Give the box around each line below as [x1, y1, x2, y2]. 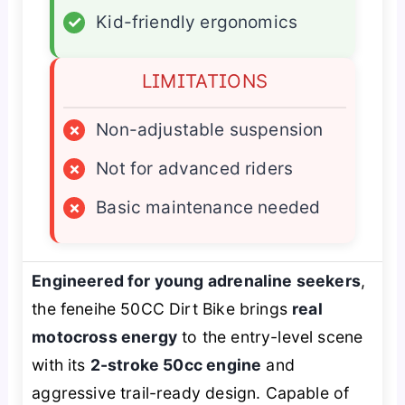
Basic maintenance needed [96, 196, 321, 218]
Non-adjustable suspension [96, 118, 324, 140]
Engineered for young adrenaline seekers [32, 270, 361, 290]
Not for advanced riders [96, 157, 294, 179]
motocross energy [32, 326, 177, 346]
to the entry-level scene [177, 326, 363, 346]
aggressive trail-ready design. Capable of [32, 382, 350, 402]
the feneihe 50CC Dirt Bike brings [32, 298, 293, 318]
